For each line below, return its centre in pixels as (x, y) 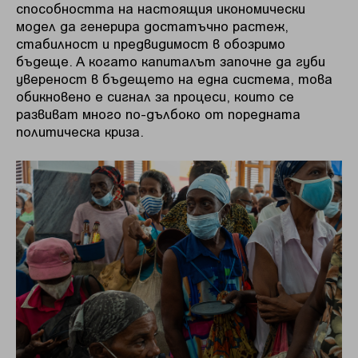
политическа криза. (80, 131)
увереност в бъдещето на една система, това (174, 79)
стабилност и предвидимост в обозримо (151, 44)
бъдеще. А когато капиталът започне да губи (171, 61)
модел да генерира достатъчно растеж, (152, 26)
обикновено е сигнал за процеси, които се (155, 96)
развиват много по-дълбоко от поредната (158, 114)
